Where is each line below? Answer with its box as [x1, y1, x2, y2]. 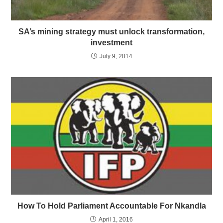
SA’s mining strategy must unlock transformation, [18, 27, 205, 36]
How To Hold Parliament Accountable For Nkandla [17, 202, 206, 211]
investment [91, 38, 132, 47]
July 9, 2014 [99, 52, 132, 60]
